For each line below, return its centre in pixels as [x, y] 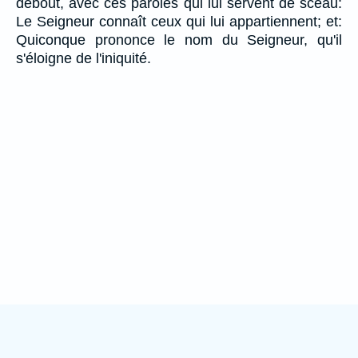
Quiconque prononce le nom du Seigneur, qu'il [179, 40]
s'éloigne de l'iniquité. [84, 58]
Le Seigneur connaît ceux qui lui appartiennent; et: [179, 21]
